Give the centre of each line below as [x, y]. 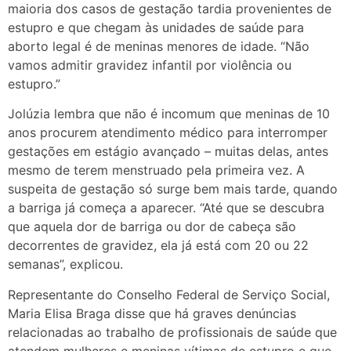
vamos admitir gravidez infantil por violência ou [150, 65]
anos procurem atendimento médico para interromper [168, 133]
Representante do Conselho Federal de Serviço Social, [169, 294]
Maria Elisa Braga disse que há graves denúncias [152, 313]
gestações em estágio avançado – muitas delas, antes [168, 152]
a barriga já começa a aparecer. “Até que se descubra [166, 208]
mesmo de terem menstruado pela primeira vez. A [156, 170]
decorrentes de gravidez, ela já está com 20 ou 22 [158, 246]
